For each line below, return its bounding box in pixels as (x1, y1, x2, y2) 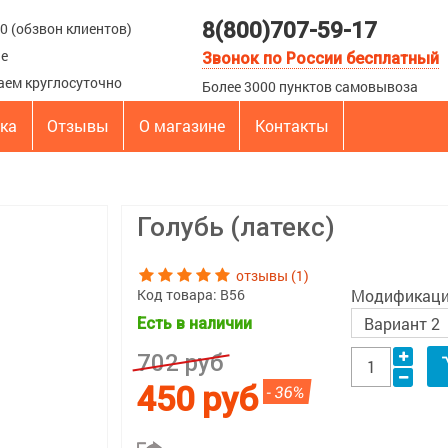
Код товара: (137, 285, 220, 304)
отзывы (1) (236, 266, 309, 285)
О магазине (138, 115, 225, 136)
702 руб (137, 349, 224, 377)
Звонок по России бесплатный (202, 49, 439, 68)
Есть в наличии (137, 314, 252, 333)
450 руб (137, 379, 258, 419)
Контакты (254, 115, 329, 136)
